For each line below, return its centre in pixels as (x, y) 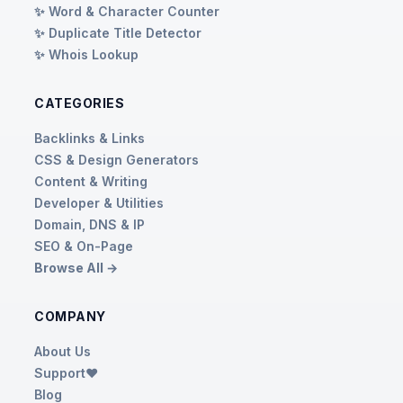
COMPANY (70, 316)
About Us (63, 351)
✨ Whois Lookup (86, 54)
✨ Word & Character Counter (127, 11)
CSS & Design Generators (116, 159)
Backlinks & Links (90, 138)
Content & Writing (91, 181)
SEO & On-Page (84, 246)
